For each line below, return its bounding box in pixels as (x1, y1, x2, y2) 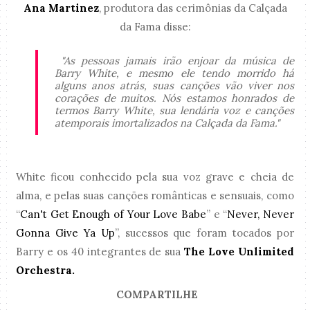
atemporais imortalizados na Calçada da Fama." (55, 116, 280, 130)
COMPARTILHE (116, 288, 198, 302)
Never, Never (227, 207, 294, 221)
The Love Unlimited (184, 244, 294, 258)
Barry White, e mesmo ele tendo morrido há (55, 66, 294, 80)
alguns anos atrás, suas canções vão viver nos (55, 79, 294, 93)
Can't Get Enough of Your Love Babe (20, 207, 206, 221)
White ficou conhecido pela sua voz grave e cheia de (16, 170, 294, 183)
